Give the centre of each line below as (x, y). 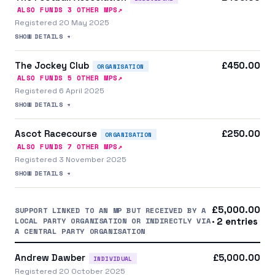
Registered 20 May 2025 (62, 23)
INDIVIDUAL (113, 258)
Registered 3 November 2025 (71, 159)
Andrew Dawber (50, 257)
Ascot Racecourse (56, 134)
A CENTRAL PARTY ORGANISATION (80, 231)
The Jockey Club (52, 66)
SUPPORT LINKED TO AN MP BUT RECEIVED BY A (110, 210)
